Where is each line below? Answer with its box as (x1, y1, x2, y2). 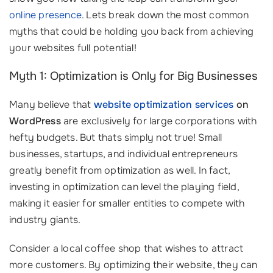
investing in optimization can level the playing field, (9, 180, 239, 193)
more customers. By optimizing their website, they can (9, 258, 258, 271)
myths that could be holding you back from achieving (9, 25, 254, 38)
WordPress (9, 115, 61, 127)
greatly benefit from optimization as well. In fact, (9, 164, 230, 177)
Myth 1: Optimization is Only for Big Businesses (9, 69, 258, 83)
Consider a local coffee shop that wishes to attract (9, 242, 244, 255)
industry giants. (9, 213, 81, 226)
